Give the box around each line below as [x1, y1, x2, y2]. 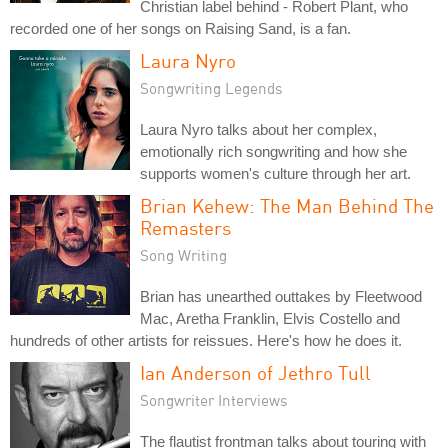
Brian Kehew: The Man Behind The [140, 194, 434, 217]
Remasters [140, 216, 231, 239]
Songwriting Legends [140, 79, 283, 97]
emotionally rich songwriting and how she [140, 143, 407, 160]
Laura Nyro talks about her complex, [140, 121, 377, 138]
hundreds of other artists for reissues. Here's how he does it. [10, 332, 402, 349]
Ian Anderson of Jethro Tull [140, 361, 371, 384]
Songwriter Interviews [140, 391, 288, 409]
